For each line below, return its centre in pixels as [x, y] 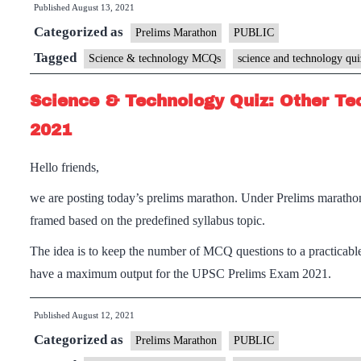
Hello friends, [64, 167]
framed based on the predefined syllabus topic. [147, 220]
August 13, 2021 [103, 7]
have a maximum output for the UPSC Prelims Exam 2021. [180, 274]
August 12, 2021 [103, 315]
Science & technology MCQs [155, 58]
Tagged [57, 58]
